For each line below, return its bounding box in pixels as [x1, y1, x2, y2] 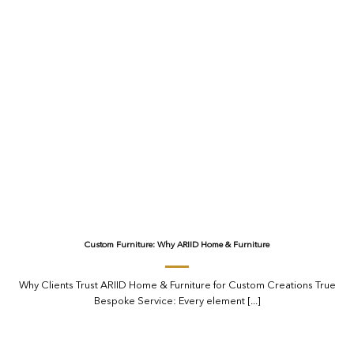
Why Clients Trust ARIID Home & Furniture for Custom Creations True [18, 281, 336, 292]
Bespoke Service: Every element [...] [93, 296, 261, 307]
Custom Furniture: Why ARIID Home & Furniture [85, 240, 269, 250]
